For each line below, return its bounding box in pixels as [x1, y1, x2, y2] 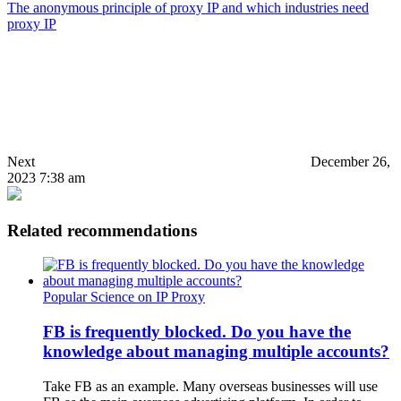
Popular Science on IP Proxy [43, 289, 205, 305]
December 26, [311, 153, 390, 169]
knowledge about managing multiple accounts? [43, 341, 389, 361]
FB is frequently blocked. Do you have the [43, 321, 351, 341]
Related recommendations [7, 220, 197, 240]
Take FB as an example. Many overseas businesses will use [43, 378, 378, 394]
